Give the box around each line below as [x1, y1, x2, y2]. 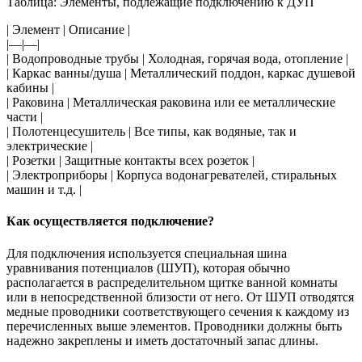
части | [6, 110, 43, 124]
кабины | [6, 81, 54, 95]
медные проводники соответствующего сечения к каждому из [6, 304, 349, 318]
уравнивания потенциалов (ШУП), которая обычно [6, 260, 290, 275]
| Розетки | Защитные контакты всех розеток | [6, 154, 255, 168]
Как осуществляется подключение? [6, 214, 214, 229]
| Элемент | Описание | [6, 23, 130, 37]
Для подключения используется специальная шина [6, 246, 287, 260]
